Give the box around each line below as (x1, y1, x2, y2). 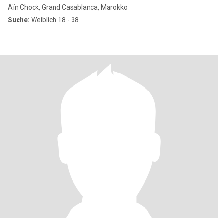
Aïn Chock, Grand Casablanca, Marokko (8, 3, 127, 11)
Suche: (8, 16, 30, 24)
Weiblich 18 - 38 (30, 16, 79, 24)
